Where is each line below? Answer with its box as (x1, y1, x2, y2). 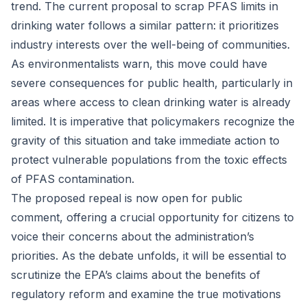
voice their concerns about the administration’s (11, 230, 254, 243)
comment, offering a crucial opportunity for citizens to (11, 210, 294, 224)
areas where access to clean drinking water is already (11, 95, 291, 109)
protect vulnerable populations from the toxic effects (11, 153, 287, 167)
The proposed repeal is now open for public (11, 191, 243, 205)
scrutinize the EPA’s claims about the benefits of (11, 268, 260, 282)
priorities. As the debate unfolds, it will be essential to (11, 249, 286, 262)
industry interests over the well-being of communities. (11, 38, 290, 51)
